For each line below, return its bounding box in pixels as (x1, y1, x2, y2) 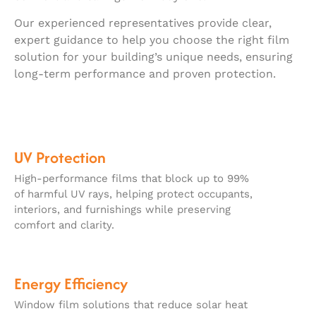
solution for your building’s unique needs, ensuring (14, 50, 293, 64)
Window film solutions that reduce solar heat (14, 298, 248, 312)
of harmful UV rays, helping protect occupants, (14, 188, 253, 201)
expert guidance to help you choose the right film (14, 33, 289, 47)
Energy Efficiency (14, 272, 128, 296)
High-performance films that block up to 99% (14, 172, 249, 186)
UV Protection (14, 146, 106, 169)
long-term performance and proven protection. (14, 67, 276, 81)
